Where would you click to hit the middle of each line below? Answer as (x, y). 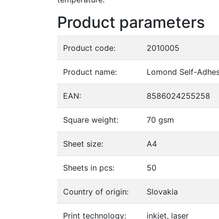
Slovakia (162, 192)
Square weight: (91, 120)
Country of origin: (96, 192)
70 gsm (160, 120)
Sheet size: (83, 144)
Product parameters (131, 22)
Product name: (90, 72)
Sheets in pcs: (89, 168)
